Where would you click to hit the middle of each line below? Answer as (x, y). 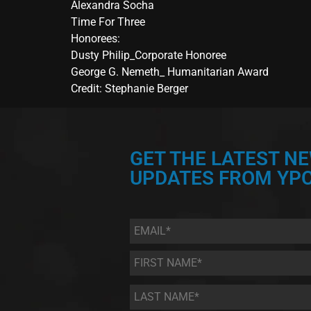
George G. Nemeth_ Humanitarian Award (170, 72)
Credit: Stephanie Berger (129, 89)
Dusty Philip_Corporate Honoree (149, 56)
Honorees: (95, 39)
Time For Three (108, 22)
